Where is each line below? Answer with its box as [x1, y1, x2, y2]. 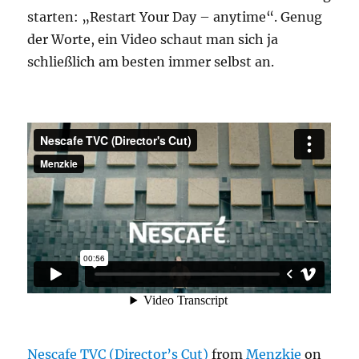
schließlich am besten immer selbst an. [27, 54, 275, 71]
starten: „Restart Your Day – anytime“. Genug [27, 9, 323, 26]
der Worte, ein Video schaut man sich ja [27, 31, 279, 48]
